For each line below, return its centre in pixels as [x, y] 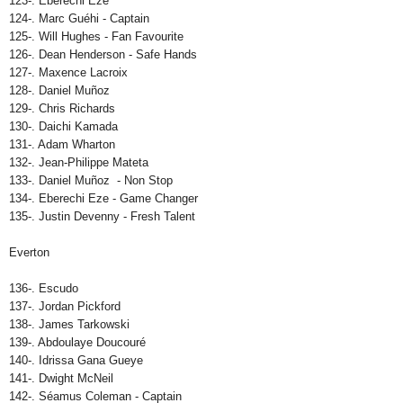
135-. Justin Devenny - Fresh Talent [102, 217]
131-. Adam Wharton [62, 145]
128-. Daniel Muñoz [59, 91]
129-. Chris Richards [62, 109]
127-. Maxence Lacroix [68, 73]
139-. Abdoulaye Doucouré [77, 343]
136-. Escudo [44, 289]
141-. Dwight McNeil [61, 379]
